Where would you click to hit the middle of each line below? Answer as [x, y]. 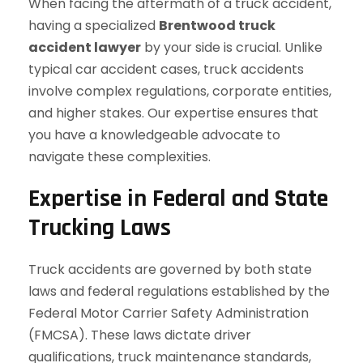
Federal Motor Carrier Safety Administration [169, 313]
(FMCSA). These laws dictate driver [140, 335]
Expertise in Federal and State [178, 199]
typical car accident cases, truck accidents [166, 69]
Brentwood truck [217, 26]
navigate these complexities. [120, 157]
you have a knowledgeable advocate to [154, 135]
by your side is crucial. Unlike [232, 47]
